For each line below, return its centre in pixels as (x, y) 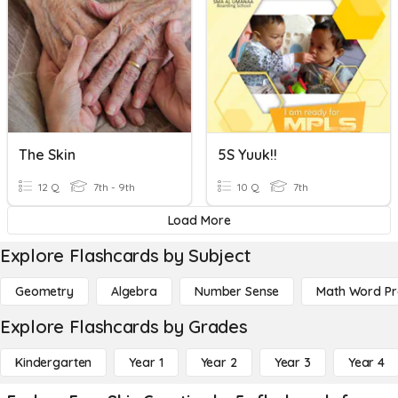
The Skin (47, 155)
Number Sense (237, 291)
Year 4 (366, 362)
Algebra (134, 291)
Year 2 (219, 362)
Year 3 (292, 362)
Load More (199, 220)
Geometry (44, 291)
